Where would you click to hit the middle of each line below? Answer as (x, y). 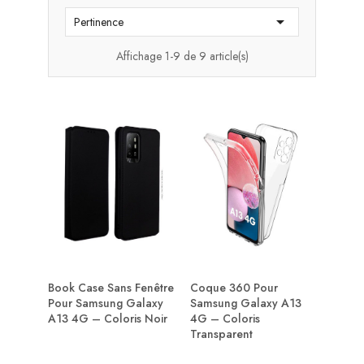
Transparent (221, 334)
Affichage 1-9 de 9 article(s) (182, 56)
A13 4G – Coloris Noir (108, 318)
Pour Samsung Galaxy (106, 303)
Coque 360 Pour (234, 287)
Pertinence (99, 22)
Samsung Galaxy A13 (246, 303)
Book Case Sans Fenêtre (111, 287)
